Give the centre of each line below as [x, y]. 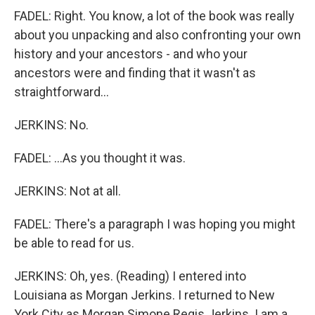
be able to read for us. [74, 243]
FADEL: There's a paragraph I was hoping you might [155, 224]
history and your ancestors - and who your [131, 54]
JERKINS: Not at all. [67, 191]
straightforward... [62, 92]
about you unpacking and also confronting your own [157, 35]
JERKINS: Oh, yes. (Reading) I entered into [130, 276]
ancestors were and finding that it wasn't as [135, 73]
